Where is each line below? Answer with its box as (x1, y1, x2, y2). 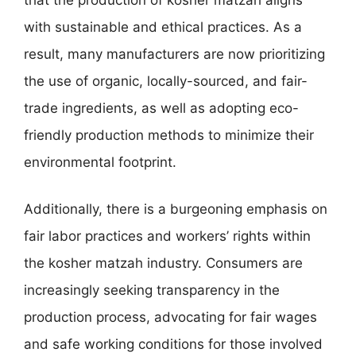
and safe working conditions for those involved (24, 336, 323, 352)
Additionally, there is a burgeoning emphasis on (24, 201, 327, 217)
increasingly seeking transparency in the (24, 282, 280, 298)
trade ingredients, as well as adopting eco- (24, 99, 299, 116)
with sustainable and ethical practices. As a (24, 18, 302, 35)
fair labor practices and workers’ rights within (24, 228, 311, 244)
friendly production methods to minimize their (24, 126, 314, 143)
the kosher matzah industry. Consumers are (24, 255, 303, 271)
